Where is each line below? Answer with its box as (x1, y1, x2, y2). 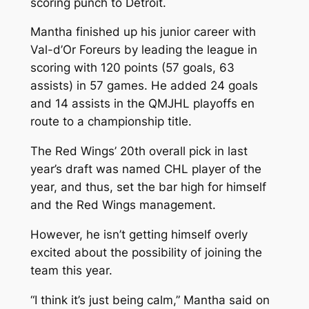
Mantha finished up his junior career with (30, 25, 256, 39)
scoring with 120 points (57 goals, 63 (30, 61, 235, 75)
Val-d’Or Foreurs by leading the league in (30, 43, 257, 57)
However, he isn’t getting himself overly (30, 228, 248, 242)
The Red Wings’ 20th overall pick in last (30, 144, 248, 159)
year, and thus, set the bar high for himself (30, 180, 266, 195)
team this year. (30, 263, 112, 278)
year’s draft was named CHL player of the (30, 162, 261, 177)
